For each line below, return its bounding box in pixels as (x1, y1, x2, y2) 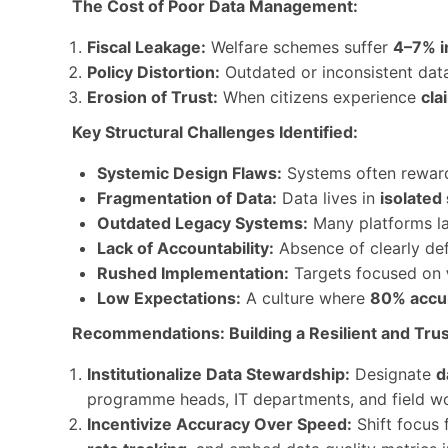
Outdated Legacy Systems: (97, 213, 308, 233)
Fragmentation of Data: (97, 188, 277, 208)
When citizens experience (218, 87, 421, 107)
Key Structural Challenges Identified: (72, 122, 358, 142)
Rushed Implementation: (97, 263, 289, 283)
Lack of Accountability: (97, 238, 274, 258)
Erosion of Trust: (87, 87, 218, 107)
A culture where (241, 288, 370, 308)
